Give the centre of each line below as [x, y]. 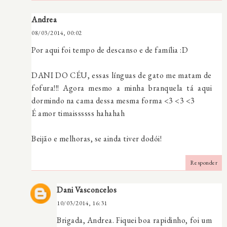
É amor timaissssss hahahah [78, 113]
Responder [203, 162]
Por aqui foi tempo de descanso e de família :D [110, 50]
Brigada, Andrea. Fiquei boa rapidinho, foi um [134, 220]
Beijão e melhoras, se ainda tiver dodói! [97, 138]
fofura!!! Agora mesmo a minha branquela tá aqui [122, 88]
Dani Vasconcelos [87, 190]
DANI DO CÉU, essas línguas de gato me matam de [122, 75]
